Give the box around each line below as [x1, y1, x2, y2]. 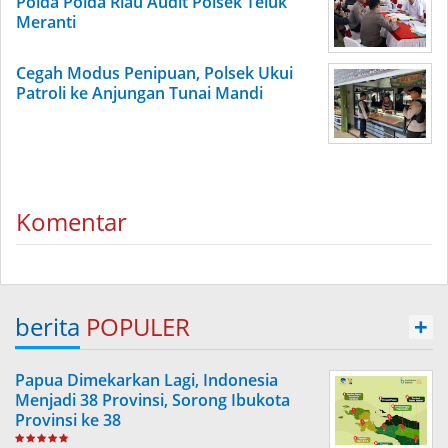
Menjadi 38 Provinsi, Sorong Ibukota [15, 389, 290, 411]
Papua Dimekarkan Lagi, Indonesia [15, 369, 278, 391]
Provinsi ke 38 [15, 409, 121, 431]
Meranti [16, 11, 76, 33]
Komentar [16, 205, 127, 238]
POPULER [86, 310, 190, 343]
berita [15, 310, 80, 343]
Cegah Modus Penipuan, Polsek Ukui [16, 62, 293, 84]
